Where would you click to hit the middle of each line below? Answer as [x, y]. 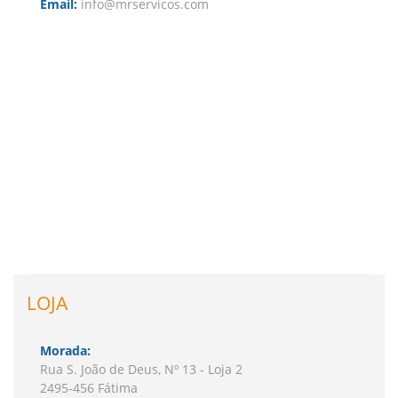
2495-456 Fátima [89, 388]
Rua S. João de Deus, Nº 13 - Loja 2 [141, 369]
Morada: [65, 350]
